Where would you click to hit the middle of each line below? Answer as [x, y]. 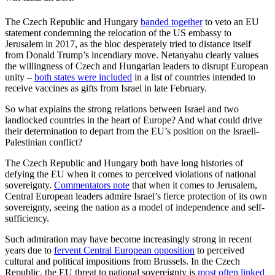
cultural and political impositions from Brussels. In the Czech [122, 261]
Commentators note [92, 185]
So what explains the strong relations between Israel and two [122, 109]
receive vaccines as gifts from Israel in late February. [106, 88]
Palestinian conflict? [44, 142]
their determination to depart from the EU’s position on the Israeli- [132, 131]
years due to [29, 250]
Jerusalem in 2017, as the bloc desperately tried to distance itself [128, 44]
